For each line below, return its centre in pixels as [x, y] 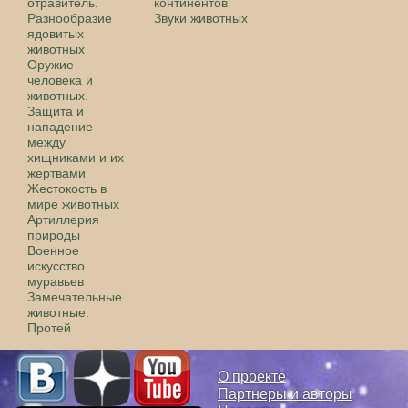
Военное [53, 250]
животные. [58, 312]
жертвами [56, 173]
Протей [49, 327]
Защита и [56, 111]
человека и [60, 80]
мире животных [73, 204]
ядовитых [56, 33]
